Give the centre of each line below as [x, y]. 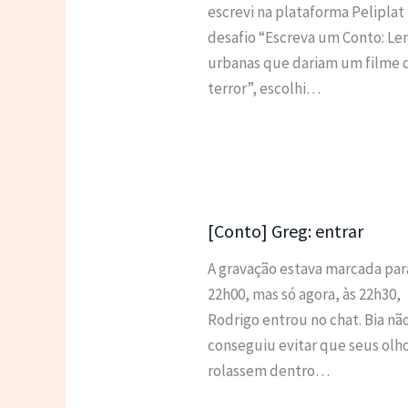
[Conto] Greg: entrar [285, 231]
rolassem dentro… [268, 371]
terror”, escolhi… [264, 88]
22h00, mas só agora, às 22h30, [304, 295]
